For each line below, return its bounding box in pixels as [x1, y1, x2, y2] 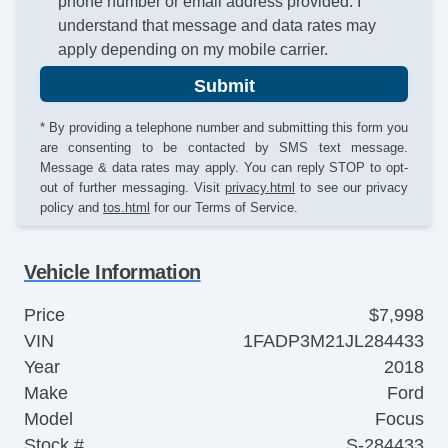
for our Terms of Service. [150, 200, 298, 216]
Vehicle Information [24, 261, 201, 284]
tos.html [103, 200, 150, 216]
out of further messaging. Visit [40, 180, 225, 196]
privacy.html [225, 180, 295, 196]
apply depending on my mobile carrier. [58, 40, 329, 58]
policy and [40, 200, 103, 216]
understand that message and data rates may [58, 16, 377, 34]
